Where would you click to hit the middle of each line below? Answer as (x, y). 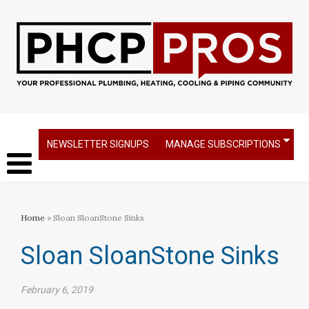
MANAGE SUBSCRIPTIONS (223, 144)
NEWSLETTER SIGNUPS (98, 144)
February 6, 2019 (57, 290)
